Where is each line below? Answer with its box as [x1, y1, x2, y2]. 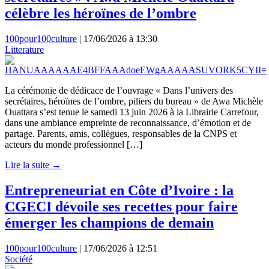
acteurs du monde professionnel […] [5, 139, 142, 150]
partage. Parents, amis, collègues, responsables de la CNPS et [5, 128, 237, 139]
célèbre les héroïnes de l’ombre [5, 5, 196, 22]
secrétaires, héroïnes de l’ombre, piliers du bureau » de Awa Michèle [5, 96, 263, 107]
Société [5, 253, 32, 264]
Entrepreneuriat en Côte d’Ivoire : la [5, 183, 234, 199]
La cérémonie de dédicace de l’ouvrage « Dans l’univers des [5, 85, 233, 96]
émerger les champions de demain [5, 215, 214, 231]
